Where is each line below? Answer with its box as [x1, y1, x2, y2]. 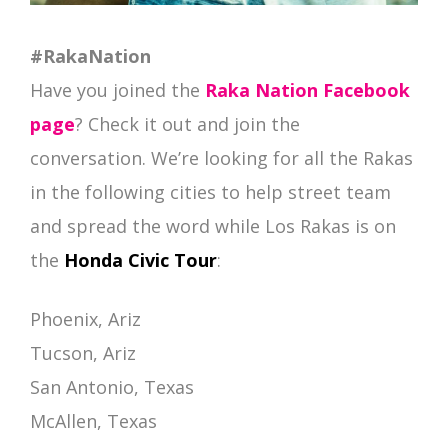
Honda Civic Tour [64, 248, 217, 273]
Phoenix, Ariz [30, 307, 141, 332]
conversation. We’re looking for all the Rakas [30, 146, 413, 171]
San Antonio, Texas [30, 375, 194, 400]
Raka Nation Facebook [205, 78, 410, 103]
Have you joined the [30, 78, 205, 103]
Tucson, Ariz [30, 341, 136, 366]
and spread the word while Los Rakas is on [30, 214, 396, 239]
